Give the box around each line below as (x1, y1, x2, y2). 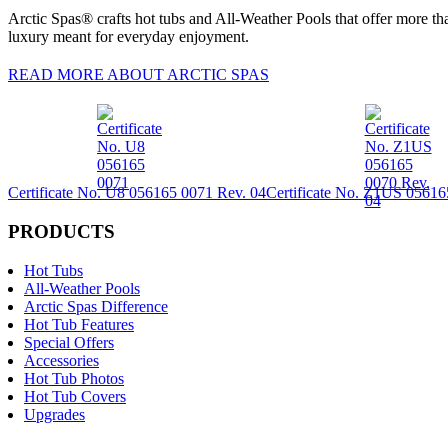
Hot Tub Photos (24, 369, 124, 387)
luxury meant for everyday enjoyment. (8, 28, 249, 46)
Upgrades (24, 405, 85, 423)
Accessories (24, 351, 99, 369)
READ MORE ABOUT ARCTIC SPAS (8, 66, 269, 84)
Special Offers (24, 333, 114, 351)
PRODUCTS (8, 221, 115, 243)
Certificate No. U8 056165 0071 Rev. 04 (8, 184, 266, 202)
